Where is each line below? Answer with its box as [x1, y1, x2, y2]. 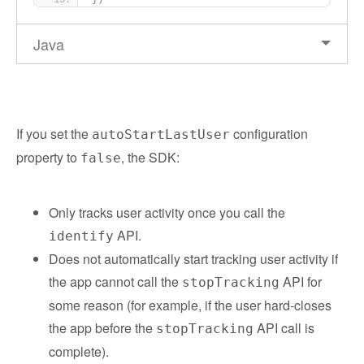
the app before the [49, 318, 156, 337]
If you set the [16, 124, 92, 143]
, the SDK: [121, 148, 180, 167]
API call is [253, 318, 314, 337]
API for [279, 272, 322, 291]
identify [49, 228, 114, 244]
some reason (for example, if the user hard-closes [49, 296, 331, 314]
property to [16, 148, 80, 167]
